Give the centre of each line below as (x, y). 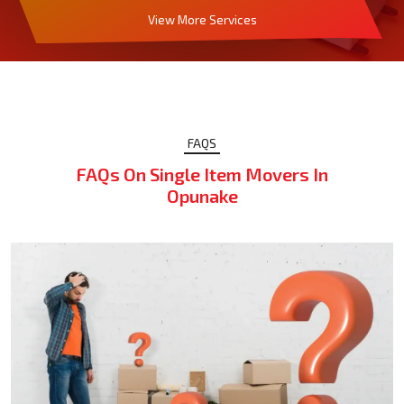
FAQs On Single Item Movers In (202, 174)
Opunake (202, 196)
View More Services (202, 20)
